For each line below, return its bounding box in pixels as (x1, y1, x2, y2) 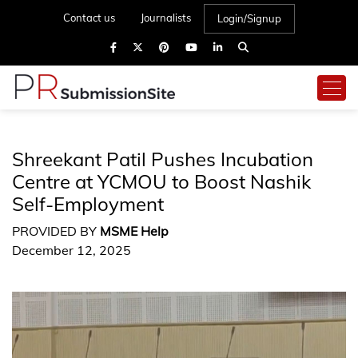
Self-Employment (12, 192, 164, 216)
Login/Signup (217, 12, 281, 25)
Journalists (141, 11, 191, 24)
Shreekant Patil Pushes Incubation (12, 147, 313, 171)
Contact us (63, 11, 115, 24)
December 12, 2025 (12, 242, 131, 258)
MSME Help (100, 223, 169, 239)
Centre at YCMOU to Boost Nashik (12, 169, 311, 193)
